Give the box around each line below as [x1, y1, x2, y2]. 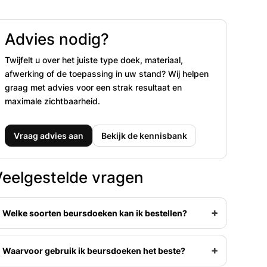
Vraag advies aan [13, 130, 83, 141]
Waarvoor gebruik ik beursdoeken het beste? [2, 245, 185, 256]
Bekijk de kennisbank [101, 130, 187, 141]
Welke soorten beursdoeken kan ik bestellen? [2, 207, 187, 218]
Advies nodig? [4, 29, 109, 48]
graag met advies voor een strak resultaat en [4, 82, 182, 92]
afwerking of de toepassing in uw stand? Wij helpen [4, 68, 209, 79]
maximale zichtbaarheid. [4, 95, 100, 106]
